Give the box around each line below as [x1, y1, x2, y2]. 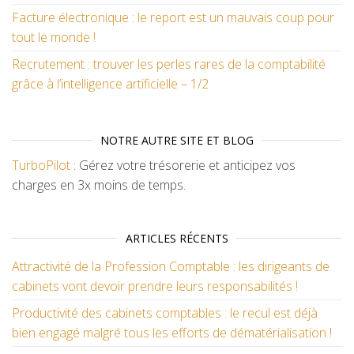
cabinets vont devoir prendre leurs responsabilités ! [12, 277, 298, 295]
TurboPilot [12, 156, 70, 174]
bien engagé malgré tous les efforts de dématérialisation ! [12, 324, 332, 341]
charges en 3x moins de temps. [12, 176, 186, 194]
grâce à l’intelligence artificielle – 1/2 [12, 75, 209, 92]
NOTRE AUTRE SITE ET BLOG [100, 133, 254, 148]
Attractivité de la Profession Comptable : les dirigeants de [12, 258, 330, 275]
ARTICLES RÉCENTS [126, 231, 228, 246]
